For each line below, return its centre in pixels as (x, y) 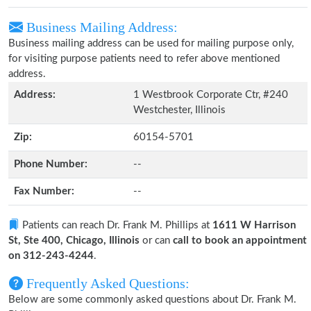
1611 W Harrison (254, 225)
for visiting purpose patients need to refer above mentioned (144, 59)
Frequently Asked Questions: (106, 283)
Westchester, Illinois (179, 110)
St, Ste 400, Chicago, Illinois (74, 241)
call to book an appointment (240, 241)
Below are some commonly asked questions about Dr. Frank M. (152, 300)
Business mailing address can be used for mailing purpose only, (151, 43)
